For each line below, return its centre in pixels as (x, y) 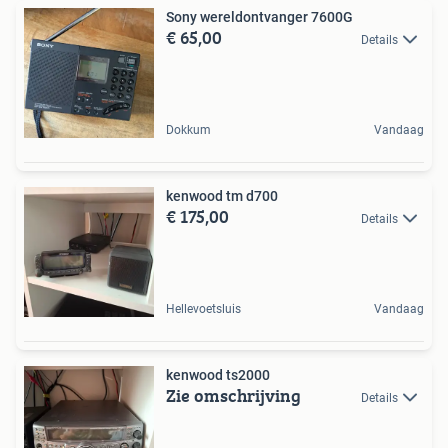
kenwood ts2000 (218, 375)
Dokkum (188, 130)
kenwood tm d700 (222, 196)
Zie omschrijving (233, 396)
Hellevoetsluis (203, 309)
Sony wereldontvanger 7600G (259, 17)
